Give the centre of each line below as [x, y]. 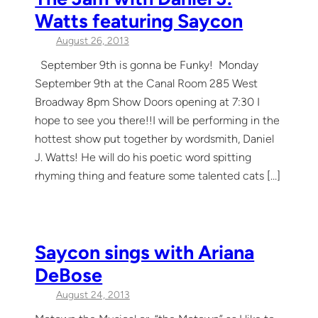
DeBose [69, 275]
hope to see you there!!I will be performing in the [158, 120]
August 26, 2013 [92, 41]
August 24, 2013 [93, 295]
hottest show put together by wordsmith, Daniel [155, 138]
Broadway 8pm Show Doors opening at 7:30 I [148, 102]
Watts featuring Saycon [139, 21]
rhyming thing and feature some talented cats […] [158, 175]
